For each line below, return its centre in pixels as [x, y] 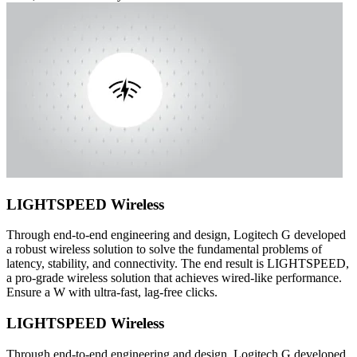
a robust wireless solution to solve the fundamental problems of [164, 249]
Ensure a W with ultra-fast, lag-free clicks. [112, 292]
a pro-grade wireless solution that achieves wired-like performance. [174, 278]
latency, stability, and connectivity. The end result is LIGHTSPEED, [178, 264]
